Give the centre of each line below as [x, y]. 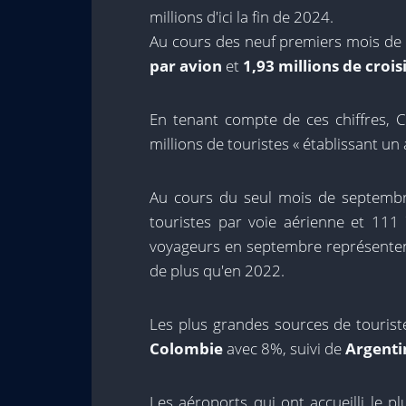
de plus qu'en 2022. [217, 271]
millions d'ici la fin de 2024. [242, 17]
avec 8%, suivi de [284, 348]
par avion [186, 66]
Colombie [186, 348]
